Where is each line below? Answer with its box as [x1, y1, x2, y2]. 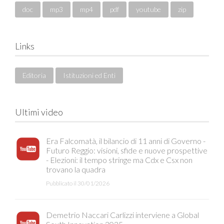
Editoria [22, 71, 46, 80]
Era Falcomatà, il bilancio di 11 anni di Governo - [46, 136, 205, 146]
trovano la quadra [46, 164, 105, 174]
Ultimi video [15, 106, 63, 118]
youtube [136, 5, 161, 14]
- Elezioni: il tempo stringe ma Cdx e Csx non [46, 155, 192, 165]
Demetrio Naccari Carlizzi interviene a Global [46, 210, 199, 220]
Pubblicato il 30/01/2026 [46, 179, 109, 187]
